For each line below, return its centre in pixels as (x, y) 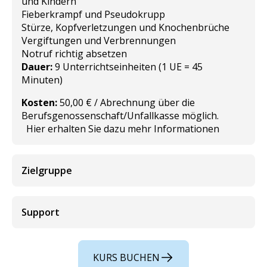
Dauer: (37, 66)
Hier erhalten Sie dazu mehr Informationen (120, 128)
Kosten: (39, 102)
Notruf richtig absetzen (74, 53)
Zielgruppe (47, 170)
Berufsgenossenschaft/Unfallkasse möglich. (120, 115)
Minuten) (42, 80)
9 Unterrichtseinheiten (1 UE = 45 (128, 66)
